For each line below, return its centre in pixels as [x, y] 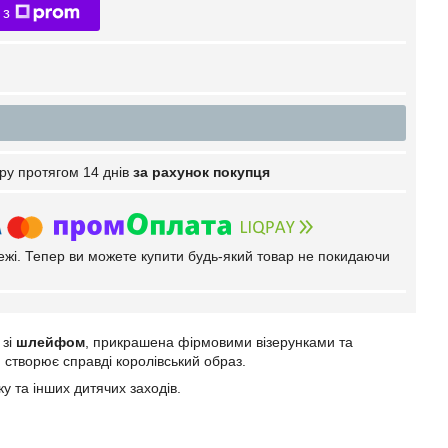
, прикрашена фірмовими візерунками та [219, 342]
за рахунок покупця [201, 172]
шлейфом [48, 342]
